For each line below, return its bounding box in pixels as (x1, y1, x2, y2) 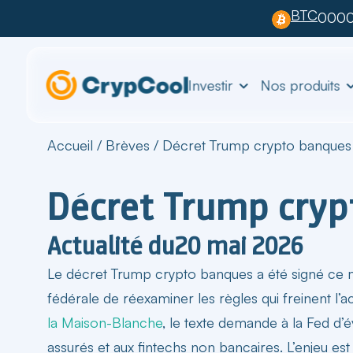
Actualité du (47, 229, 175, 262)
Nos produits (260, 76, 340, 94)
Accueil (47, 136, 93, 154)
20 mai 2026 (175, 229, 303, 262)
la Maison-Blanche (47, 313, 162, 331)
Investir (188, 76, 233, 94)
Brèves (106, 136, 150, 154)
